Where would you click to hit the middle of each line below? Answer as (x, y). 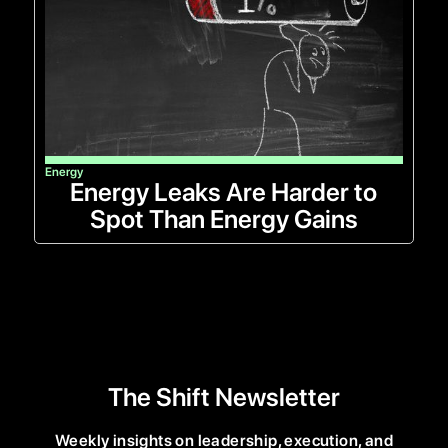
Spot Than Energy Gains (223, 219)
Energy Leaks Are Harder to (224, 192)
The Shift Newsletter (223, 396)
